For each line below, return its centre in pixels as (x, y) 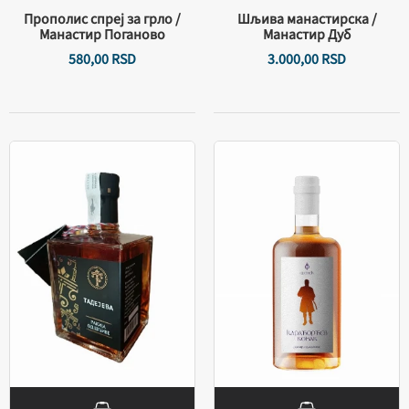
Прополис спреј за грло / (102, 20)
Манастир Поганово (102, 35)
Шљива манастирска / (307, 20)
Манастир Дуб (307, 35)
